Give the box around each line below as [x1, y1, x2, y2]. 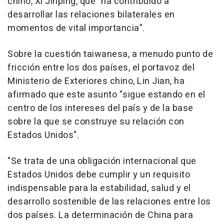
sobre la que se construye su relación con [7, 114, 184, 128]
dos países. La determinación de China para [7, 208, 193, 222]
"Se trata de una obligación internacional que [7, 154, 196, 168]
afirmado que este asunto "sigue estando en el [7, 87, 205, 101]
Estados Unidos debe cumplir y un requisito [7, 167, 190, 181]
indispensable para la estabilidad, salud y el [7, 181, 191, 195]
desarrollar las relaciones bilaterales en [7, 7, 175, 21]
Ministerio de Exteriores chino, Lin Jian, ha [7, 74, 184, 88]
